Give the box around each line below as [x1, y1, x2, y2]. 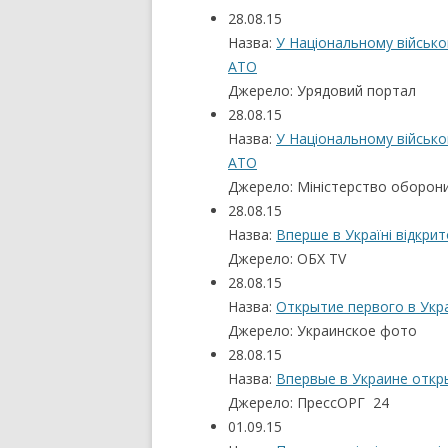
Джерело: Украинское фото [228, 321, 417, 340]
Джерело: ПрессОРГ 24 [228, 393, 389, 412]
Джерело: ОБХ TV [228, 249, 346, 268]
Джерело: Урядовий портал [228, 81, 416, 100]
